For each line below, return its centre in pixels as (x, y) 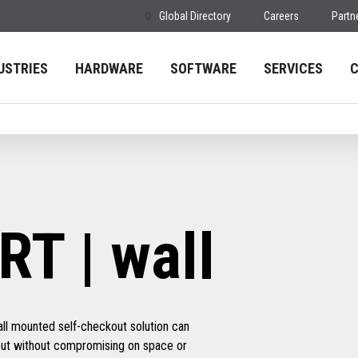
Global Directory (195, 16)
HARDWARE (109, 68)
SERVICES (293, 68)
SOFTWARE (203, 68)
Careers (281, 16)
